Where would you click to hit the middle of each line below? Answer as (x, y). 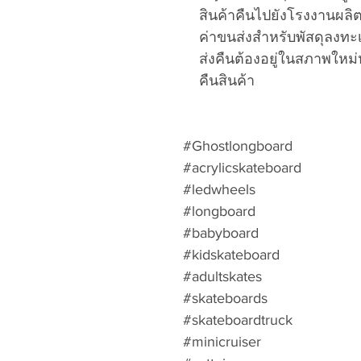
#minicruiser (222, 342)
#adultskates (222, 276)
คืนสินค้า (227, 81)
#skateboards (225, 298)
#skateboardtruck (238, 320)
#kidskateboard (231, 255)
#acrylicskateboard (242, 168)
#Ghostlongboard (238, 146)
